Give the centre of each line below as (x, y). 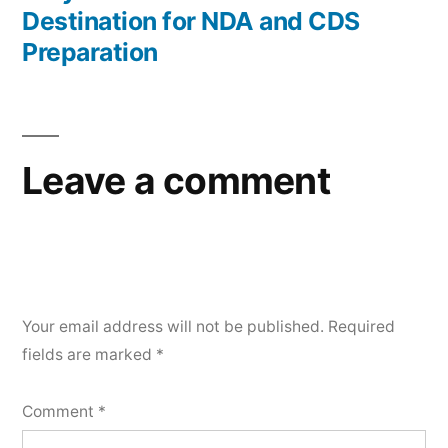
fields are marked (89, 354)
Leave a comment (176, 180)
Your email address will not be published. (173, 326)
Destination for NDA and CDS (191, 21)
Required (361, 326)
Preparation (90, 52)
